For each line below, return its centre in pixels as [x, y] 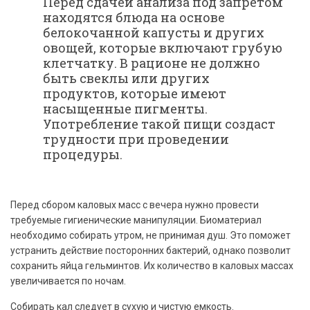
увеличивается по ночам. [68, 281]
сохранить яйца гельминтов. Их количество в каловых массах [152, 265]
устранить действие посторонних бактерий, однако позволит [151, 250]
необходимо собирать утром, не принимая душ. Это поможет [151, 235]
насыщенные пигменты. [125, 108]
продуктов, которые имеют [135, 93]
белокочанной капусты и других [154, 32]
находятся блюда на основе [134, 17]
